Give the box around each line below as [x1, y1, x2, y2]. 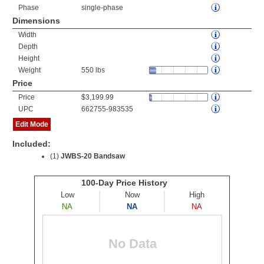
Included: [12, 139, 51, 148]
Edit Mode [15, 120, 48, 128]
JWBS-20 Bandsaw [61, 152, 125, 160]
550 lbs [81, 66, 105, 74]
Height [18, 54, 39, 62]
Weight [18, 66, 41, 74]
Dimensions [12, 16, 60, 25]
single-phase [81, 4, 123, 12]
